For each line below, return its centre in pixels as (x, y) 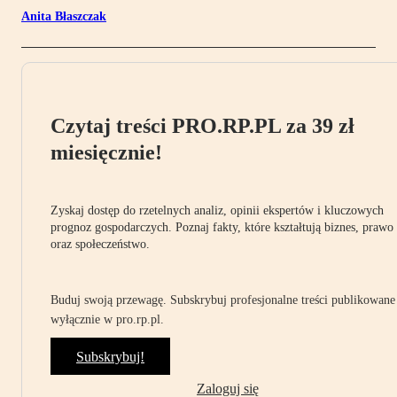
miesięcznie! (106, 153)
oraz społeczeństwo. (100, 245)
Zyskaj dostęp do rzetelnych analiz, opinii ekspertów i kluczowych (217, 211)
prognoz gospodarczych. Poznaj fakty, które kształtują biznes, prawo (222, 228)
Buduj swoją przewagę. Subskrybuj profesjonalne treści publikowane (223, 300)
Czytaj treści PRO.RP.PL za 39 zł (202, 126)
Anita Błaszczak (64, 17)
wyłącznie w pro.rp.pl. (107, 320)
